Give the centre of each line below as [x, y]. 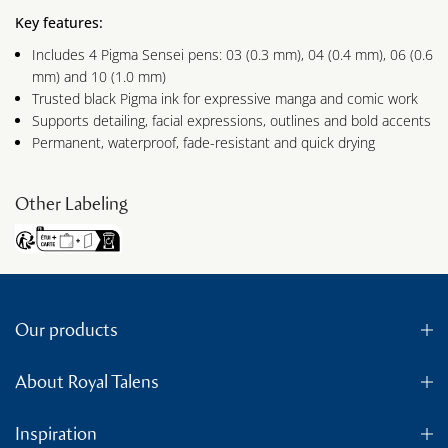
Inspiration [56, 433]
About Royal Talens [87, 381]
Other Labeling [71, 204]
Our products [66, 329]
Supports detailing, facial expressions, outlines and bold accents [231, 121]
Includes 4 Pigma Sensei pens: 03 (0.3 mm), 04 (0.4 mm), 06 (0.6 [232, 55]
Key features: [59, 23]
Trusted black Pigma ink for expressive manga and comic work [225, 99]
